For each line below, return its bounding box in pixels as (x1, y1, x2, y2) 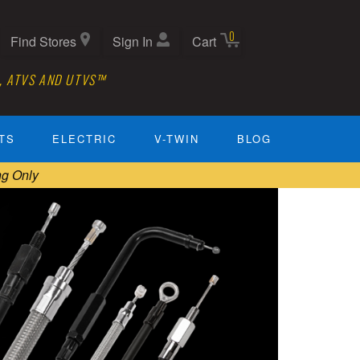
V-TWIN (154, 131, 200, 147)
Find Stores (10, 32, 76, 51)
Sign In (112, 32, 153, 51)
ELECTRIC (52, 131, 117, 147)
